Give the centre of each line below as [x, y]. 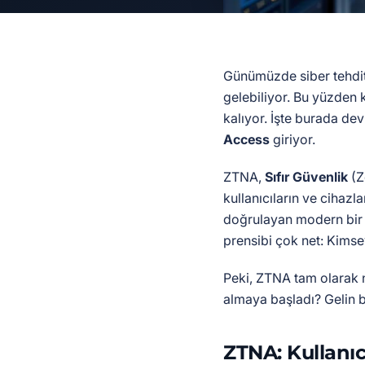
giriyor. [292, 139]
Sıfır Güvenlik [306, 177]
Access [246, 139]
